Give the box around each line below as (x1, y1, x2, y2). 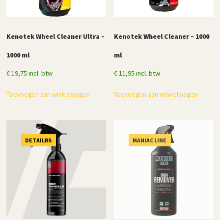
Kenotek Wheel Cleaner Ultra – (6, 31, 105, 41)
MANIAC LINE (133, 136, 167, 144)
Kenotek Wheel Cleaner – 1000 (114, 31, 210, 41)
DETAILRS (25, 136, 52, 144)
